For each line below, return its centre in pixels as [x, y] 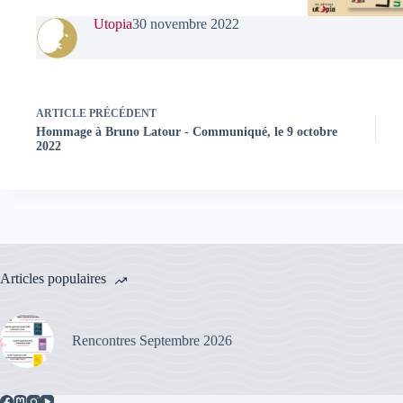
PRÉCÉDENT [121, 113]
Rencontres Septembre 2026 [152, 340]
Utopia [113, 24]
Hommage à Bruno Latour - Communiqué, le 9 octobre [187, 131]
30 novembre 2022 [186, 24]
